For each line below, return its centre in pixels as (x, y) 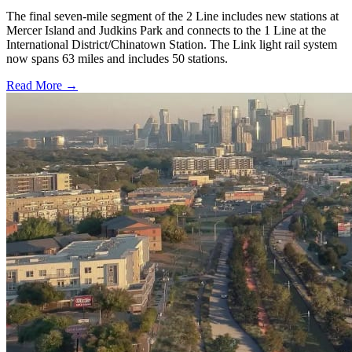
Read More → (42, 85)
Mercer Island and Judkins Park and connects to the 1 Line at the (166, 30)
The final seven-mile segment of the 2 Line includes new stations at (172, 16)
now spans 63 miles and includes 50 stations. (117, 58)
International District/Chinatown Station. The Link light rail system (172, 44)
